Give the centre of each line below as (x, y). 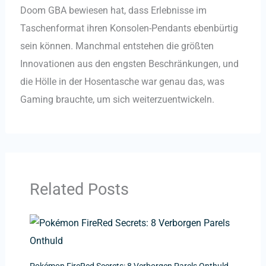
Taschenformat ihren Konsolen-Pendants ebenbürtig (129, 28)
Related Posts (79, 190)
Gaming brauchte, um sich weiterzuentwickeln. (117, 100)
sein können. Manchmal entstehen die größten (117, 46)
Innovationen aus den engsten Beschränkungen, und (129, 64)
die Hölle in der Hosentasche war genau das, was (122, 82)
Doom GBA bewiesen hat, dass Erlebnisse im (113, 11)
